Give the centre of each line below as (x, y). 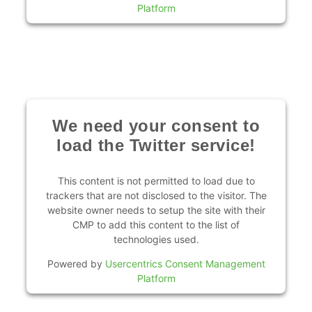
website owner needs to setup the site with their (156, 210)
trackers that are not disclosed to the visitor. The (156, 195)
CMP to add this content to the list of (156, 224)
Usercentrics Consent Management (185, 263)
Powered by (76, 263)
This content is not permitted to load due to (156, 180)
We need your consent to (156, 125)
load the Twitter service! (156, 145)
